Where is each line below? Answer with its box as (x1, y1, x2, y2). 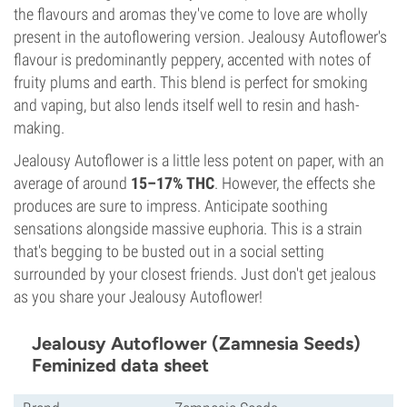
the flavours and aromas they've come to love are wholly (14, 5, 368, 24)
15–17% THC (131, 174, 214, 193)
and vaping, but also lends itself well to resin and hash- (14, 95, 360, 114)
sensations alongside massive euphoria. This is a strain (14, 219, 362, 238)
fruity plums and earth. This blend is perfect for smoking (14, 73, 368, 92)
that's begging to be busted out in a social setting (14, 242, 324, 261)
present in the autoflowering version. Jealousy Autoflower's (14, 27, 387, 46)
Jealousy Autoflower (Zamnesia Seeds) (32, 333, 361, 354)
